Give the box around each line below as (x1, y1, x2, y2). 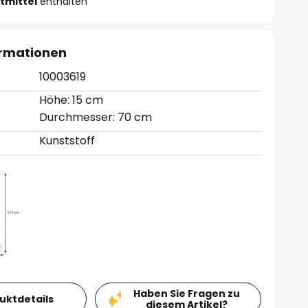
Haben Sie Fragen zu (133, 286, 240, 300)
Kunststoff (39, 133, 96, 148)
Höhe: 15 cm (39, 92, 104, 108)
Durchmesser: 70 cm (39, 109, 153, 125)
